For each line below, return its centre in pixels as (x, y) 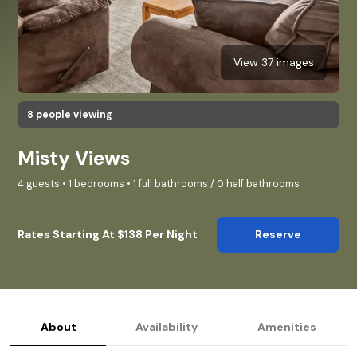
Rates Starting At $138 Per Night (108, 234)
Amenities (287, 326)
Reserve (278, 234)
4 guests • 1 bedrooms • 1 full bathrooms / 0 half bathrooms (159, 184)
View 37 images (274, 62)
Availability (167, 326)
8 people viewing (70, 114)
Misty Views (74, 158)
